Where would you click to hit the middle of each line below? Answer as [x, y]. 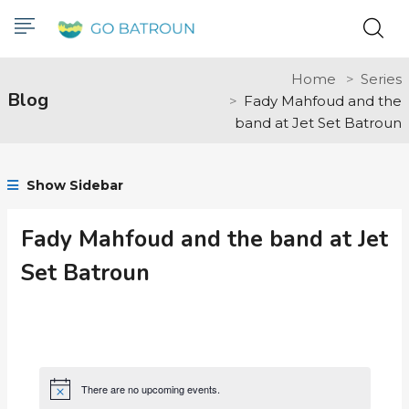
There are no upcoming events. [150, 388]
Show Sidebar [73, 185]
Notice [63, 394]
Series [381, 79]
